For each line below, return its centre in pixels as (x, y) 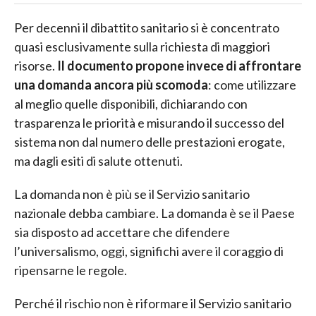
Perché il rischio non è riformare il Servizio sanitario (153, 303)
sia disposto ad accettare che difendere (122, 232)
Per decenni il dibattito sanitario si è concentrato (147, 27)
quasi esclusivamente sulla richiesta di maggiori (142, 46)
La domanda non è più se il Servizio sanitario (132, 194)
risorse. (36, 65)
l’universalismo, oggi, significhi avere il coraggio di (149, 251)
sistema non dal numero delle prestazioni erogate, (150, 141)
